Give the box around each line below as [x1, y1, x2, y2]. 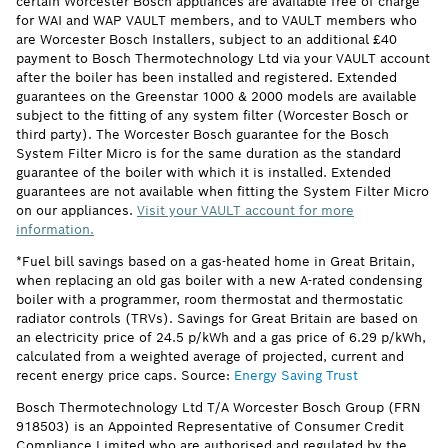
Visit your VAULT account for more [137, 201, 354, 219]
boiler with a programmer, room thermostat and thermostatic [16, 290, 403, 308]
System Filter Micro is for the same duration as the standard [16, 144, 401, 162]
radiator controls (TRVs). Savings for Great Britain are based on [16, 309, 418, 327]
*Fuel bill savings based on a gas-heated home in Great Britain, [16, 252, 415, 270]
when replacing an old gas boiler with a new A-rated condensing [16, 271, 422, 289]
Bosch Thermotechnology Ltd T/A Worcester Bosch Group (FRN [16, 398, 421, 416]
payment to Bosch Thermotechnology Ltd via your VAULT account [16, 49, 430, 67]
